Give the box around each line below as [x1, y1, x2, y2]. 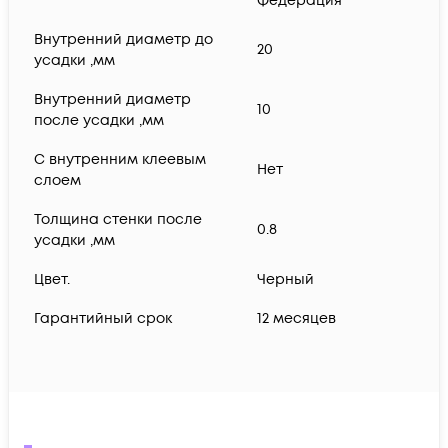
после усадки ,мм [34, 111, 164, 131]
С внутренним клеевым [34, 150, 206, 170]
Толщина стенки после [34, 210, 202, 230]
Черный [257, 270, 314, 290]
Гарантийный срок [34, 309, 172, 329]
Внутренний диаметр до [34, 30, 213, 50]
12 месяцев [257, 309, 336, 329]
